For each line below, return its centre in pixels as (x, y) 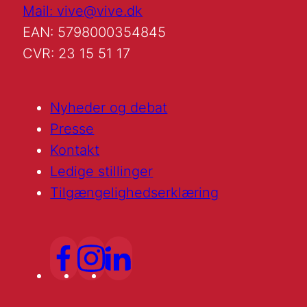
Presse (72, 129)
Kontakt (75, 150)
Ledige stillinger (102, 172)
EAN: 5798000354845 (95, 33)
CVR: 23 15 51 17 (77, 54)
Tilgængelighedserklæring (135, 193)
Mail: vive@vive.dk (83, 11)
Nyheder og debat (109, 108)
